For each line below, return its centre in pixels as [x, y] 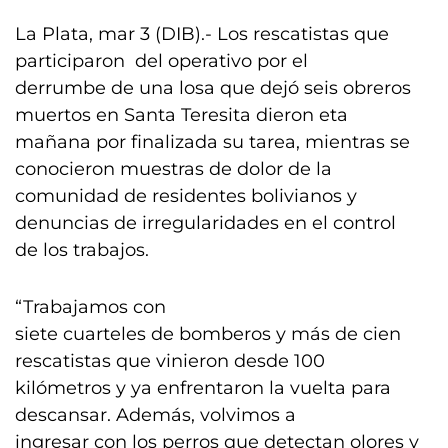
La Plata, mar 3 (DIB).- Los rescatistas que [202, 34]
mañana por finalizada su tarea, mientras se [212, 142]
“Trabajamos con [90, 307]
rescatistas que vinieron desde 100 [170, 361]
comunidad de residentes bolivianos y [186, 196]
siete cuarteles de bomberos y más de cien [208, 334]
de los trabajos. [82, 250]
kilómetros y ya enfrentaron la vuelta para [203, 388]
